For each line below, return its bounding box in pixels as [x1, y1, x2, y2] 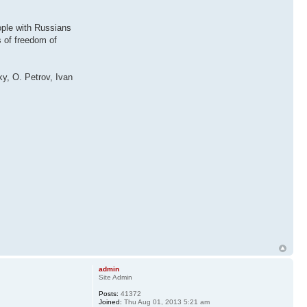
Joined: [98, 297, 122, 306]
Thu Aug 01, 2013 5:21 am [121, 297, 210, 306]
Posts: [98, 289, 119, 297]
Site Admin [98, 273, 132, 281]
